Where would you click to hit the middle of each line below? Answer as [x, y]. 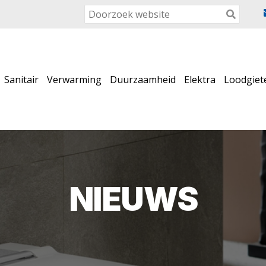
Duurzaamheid [143, 80]
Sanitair [21, 80]
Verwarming [74, 80]
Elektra [200, 80]
